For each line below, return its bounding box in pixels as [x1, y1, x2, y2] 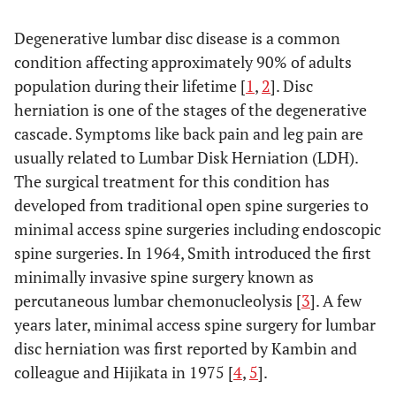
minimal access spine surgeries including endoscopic [14, 218, 381, 240]
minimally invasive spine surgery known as [14, 266, 314, 287]
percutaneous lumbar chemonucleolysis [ [14, 290, 301, 311]
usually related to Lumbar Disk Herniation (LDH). [14, 147, 358, 168]
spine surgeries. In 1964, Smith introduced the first [14, 242, 371, 263]
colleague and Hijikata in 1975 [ [14, 362, 233, 383]
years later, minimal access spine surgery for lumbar [14, 314, 376, 335]
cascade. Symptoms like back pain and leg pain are [14, 123, 363, 144]
